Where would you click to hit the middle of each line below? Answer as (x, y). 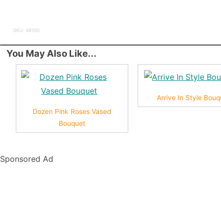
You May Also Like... (52, 53)
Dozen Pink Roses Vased (72, 111)
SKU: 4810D (26, 30)
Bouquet (72, 123)
